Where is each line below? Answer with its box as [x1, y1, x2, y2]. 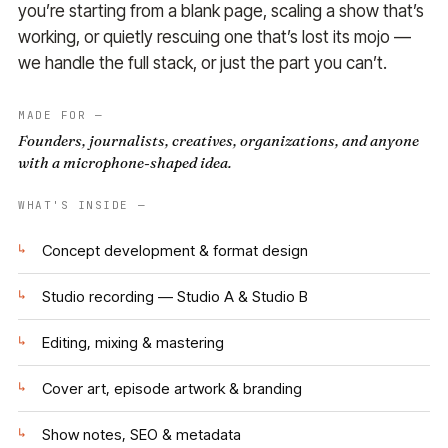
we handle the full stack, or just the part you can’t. [18, 52, 387, 73]
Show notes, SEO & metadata [42, 424, 241, 444]
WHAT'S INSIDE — [18, 197, 147, 212]
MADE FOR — [18, 107, 104, 122]
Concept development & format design [42, 240, 308, 260]
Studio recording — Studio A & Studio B [42, 286, 308, 306]
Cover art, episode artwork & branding [42, 378, 302, 398]
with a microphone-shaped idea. [18, 152, 231, 172]
